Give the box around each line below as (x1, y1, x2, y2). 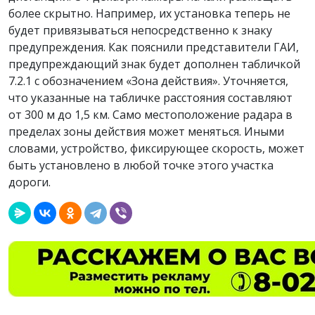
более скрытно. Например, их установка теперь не (8, 6, 290, 22)
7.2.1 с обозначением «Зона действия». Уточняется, (8, 73, 288, 89)
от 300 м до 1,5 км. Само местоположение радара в (8, 107, 292, 123)
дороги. (8, 174, 51, 191)
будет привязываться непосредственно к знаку (8, 22, 272, 39)
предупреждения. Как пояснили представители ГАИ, (8, 39, 299, 56)
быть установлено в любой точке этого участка (8, 157, 274, 174)
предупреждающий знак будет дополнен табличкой (8, 56, 300, 72)
